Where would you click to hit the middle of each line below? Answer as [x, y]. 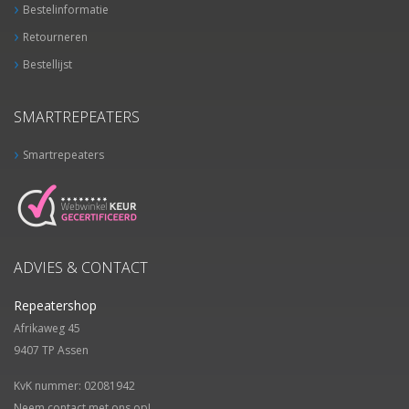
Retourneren [55, 37]
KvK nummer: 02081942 [74, 386]
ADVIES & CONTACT [81, 267]
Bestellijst [47, 64]
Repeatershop [55, 305]
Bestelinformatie [66, 10]
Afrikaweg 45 [47, 328]
